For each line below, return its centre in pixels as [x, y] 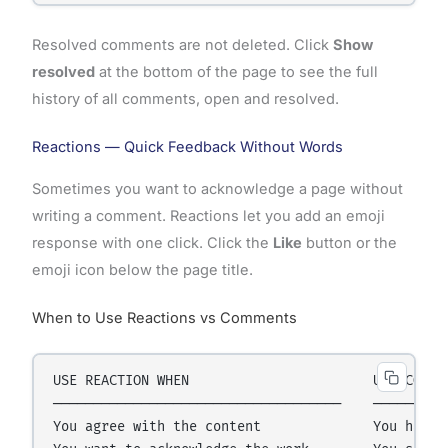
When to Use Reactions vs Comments [164, 318]
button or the [349, 243]
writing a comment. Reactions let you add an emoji [208, 216]
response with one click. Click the [152, 243]
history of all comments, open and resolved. [185, 98]
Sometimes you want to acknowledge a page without [217, 189]
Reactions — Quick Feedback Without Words [187, 147]
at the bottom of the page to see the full [236, 71]
